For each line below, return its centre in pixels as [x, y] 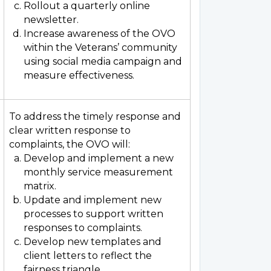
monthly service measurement [98, 172]
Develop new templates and [93, 242]
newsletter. [51, 20]
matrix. [40, 186]
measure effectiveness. [79, 75]
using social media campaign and [103, 61]
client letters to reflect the [88, 256]
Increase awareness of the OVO [100, 34]
